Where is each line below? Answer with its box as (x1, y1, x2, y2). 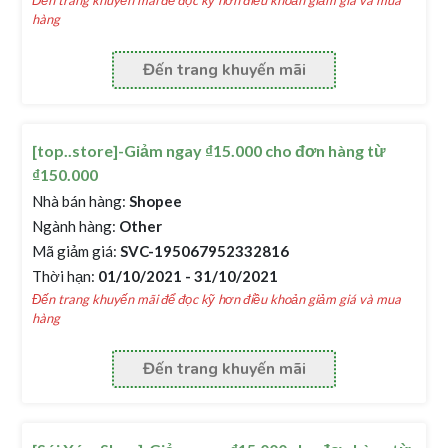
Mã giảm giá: (32, 242, 118, 260)
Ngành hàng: (32, 217, 117, 235)
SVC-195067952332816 (117, 242, 290, 260)
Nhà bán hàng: (32, 192, 127, 210)
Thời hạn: (32, 267, 96, 285)
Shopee (126, 192, 183, 210)
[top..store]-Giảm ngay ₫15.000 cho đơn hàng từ (32, 141, 387, 160)
